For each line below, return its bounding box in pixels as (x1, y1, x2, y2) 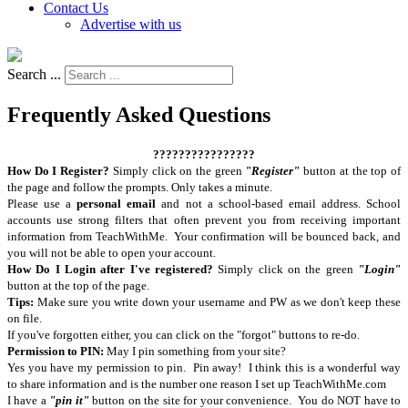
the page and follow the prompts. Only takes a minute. (7, 179, 272, 194)
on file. (7, 311, 42, 325)
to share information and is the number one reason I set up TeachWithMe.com (7, 376, 389, 391)
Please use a (7, 196, 77, 210)
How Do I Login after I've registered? (7, 261, 219, 276)
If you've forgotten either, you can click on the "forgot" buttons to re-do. (7, 327, 360, 342)
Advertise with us (80, 16, 181, 32)
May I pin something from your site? (107, 343, 286, 358)
